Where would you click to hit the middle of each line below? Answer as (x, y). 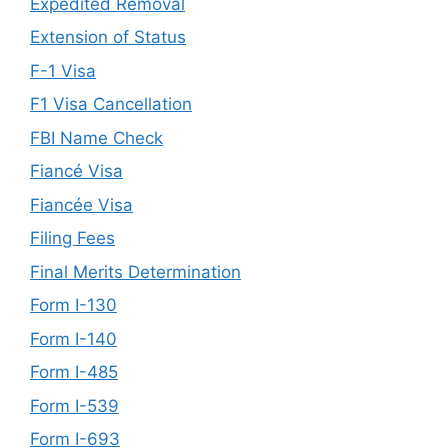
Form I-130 (73, 305)
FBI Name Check (96, 137)
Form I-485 (74, 372)
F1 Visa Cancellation (111, 104)
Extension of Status (108, 37)
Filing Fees (72, 238)
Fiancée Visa (81, 204)
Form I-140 (73, 338)
